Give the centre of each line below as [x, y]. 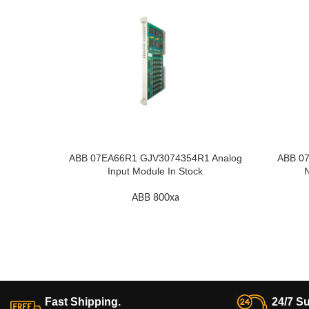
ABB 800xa [155, 198]
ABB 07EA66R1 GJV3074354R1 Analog [155, 158]
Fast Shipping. [83, 302]
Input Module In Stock [155, 171]
